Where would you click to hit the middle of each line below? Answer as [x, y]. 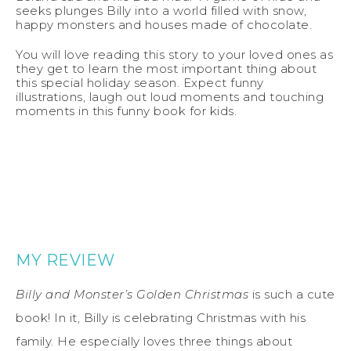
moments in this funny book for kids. [126, 110]
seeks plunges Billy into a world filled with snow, [161, 10]
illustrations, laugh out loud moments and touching [170, 96]
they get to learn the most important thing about [166, 68]
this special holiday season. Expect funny [140, 82]
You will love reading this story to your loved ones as [174, 54]
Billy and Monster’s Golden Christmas [132, 294]
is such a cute [292, 294]
